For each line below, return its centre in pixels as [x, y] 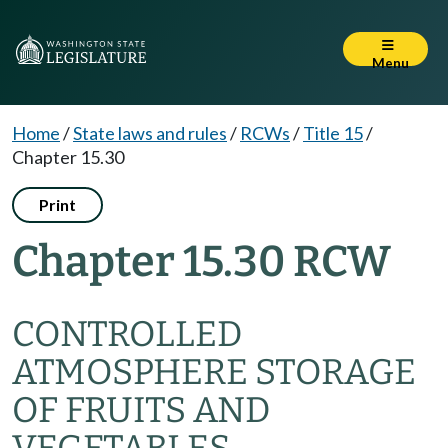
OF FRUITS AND [141, 410]
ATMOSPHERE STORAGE [214, 372]
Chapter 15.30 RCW [201, 261]
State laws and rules [150, 133]
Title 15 [333, 133]
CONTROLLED [127, 334]
